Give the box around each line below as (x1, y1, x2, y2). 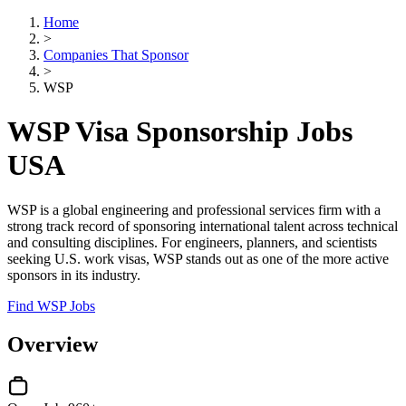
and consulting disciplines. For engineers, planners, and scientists (7, 234, 377, 250)
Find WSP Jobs (7, 297, 95, 314)
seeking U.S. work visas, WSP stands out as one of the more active (7, 250, 389, 266)
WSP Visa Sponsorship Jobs (7, 115, 353, 149)
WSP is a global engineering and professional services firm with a (7, 201, 381, 217)
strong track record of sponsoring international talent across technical (7, 217, 398, 234)
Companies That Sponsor (43, 47, 188, 63)
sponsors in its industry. (7, 266, 140, 283)
